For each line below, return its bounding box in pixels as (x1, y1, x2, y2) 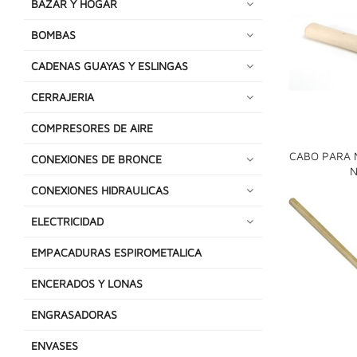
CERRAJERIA (31, 89, 94, 104)
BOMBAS (31, 27, 76, 41)
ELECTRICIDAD (31, 214, 104, 228)
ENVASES (31, 338, 78, 352)
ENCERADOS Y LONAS (31, 276, 143, 290)
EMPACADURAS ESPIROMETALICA (31, 245, 202, 259)
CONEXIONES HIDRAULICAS (31, 182, 169, 197)
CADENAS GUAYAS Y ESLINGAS (31, 58, 188, 73)
